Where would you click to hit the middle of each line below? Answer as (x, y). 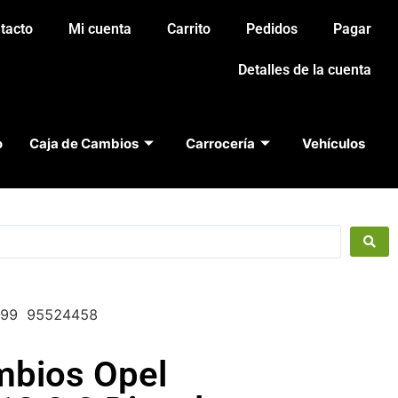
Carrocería (220, 143)
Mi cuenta (100, 29)
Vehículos (333, 143)
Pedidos (272, 29)
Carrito (189, 29)
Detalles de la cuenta (305, 70)
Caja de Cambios (84, 143)
